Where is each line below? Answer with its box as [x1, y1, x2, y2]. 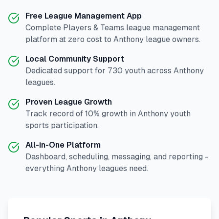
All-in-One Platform [25, 140, 101, 150]
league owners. [144, 35, 200, 44]
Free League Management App [25, 11, 142, 21]
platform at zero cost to [25, 35, 113, 44]
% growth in [93, 109, 138, 118]
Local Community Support [25, 54, 124, 64]
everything [25, 164, 66, 173]
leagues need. [97, 164, 148, 173]
